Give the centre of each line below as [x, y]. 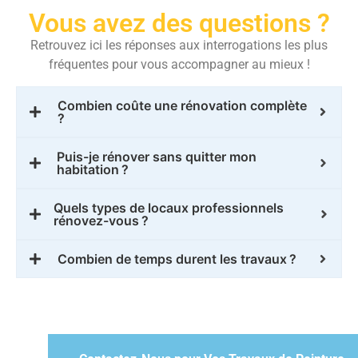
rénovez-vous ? [101, 220]
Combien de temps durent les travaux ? [177, 259]
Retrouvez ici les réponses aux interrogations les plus [179, 46]
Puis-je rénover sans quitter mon [156, 156]
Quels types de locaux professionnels [169, 207]
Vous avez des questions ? [179, 24]
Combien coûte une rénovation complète [182, 105]
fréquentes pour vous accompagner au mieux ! [179, 65]
